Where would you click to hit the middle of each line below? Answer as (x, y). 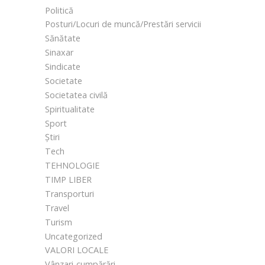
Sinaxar (59, 53)
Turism (59, 222)
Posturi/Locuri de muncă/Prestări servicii (123, 24)
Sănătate (63, 38)
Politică (59, 10)
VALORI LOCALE (77, 250)
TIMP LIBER (68, 180)
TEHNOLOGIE (72, 166)
